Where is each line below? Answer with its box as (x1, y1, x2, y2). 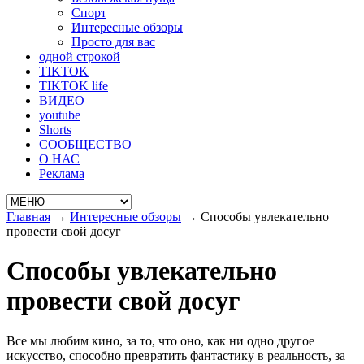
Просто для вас (71, 35, 155, 49)
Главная (6, 210, 50, 223)
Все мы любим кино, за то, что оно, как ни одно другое (6, 333, 314, 348)
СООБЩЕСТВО (39, 137, 132, 151)
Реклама (39, 167, 84, 180)
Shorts (39, 123, 71, 136)
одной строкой (39, 50, 120, 63)
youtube (39, 108, 80, 122)
